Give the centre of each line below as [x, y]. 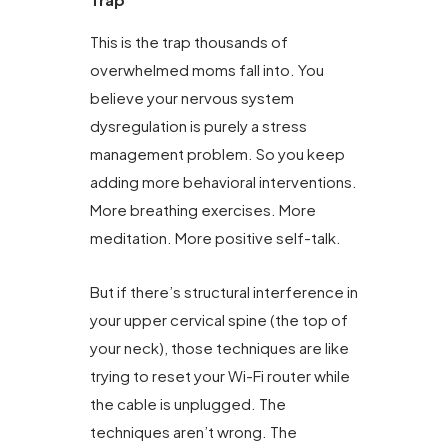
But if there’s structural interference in [224, 292]
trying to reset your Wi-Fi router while [220, 376]
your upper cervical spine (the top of [219, 320]
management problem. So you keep [217, 154]
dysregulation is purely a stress [198, 126]
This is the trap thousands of [189, 42]
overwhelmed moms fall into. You [207, 70]
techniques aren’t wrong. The [193, 432]
